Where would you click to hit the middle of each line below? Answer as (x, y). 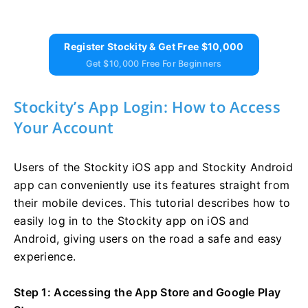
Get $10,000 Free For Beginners (154, 63)
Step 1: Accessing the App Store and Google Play (147, 292)
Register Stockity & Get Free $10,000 (154, 46)
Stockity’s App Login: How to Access (147, 106)
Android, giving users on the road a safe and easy (148, 238)
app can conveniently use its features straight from (152, 185)
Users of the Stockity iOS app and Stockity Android (153, 167)
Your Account (64, 127)
